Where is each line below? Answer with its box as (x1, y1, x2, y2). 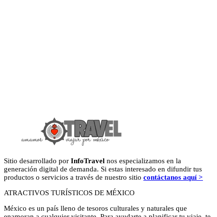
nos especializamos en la (105, 156, 181, 165)
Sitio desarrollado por (4, 156, 71, 165)
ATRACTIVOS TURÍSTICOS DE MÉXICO (4, 188, 135, 197)
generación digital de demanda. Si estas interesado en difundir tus (4, 165, 202, 173)
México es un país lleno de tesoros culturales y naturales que (4, 204, 187, 212)
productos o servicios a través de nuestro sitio (4, 173, 143, 181)
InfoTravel (71, 156, 105, 165)
